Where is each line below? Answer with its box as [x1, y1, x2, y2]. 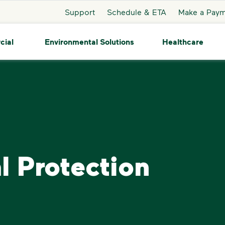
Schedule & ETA [106, 7, 166, 17]
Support [64, 7, 95, 17]
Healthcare [162, 37, 203, 47]
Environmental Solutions [44, 36, 134, 47]
